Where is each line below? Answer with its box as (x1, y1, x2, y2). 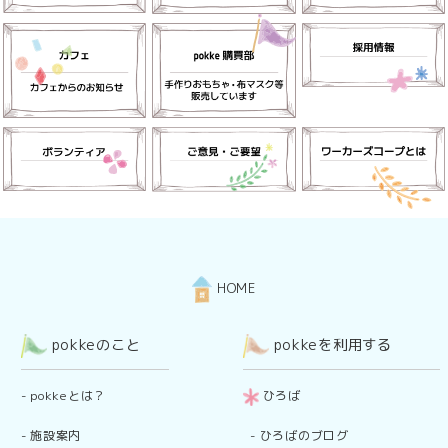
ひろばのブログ (259, 427, 349, 445)
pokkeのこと (46, 335, 141, 356)
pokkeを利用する (268, 335, 392, 356)
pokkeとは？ (30, 387, 106, 405)
